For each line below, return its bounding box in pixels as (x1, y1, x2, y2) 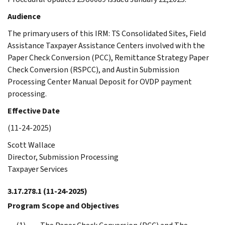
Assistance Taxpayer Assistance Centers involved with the (8, 40, 205, 51)
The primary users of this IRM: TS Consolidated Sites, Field (8, 28, 206, 39)
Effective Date (8, 105, 60, 116)
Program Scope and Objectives (8, 200, 119, 211)
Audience (8, 11, 41, 22)
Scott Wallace (8, 139, 55, 150)
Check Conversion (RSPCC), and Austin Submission (8, 64, 179, 75)
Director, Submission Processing (8, 151, 119, 162)
